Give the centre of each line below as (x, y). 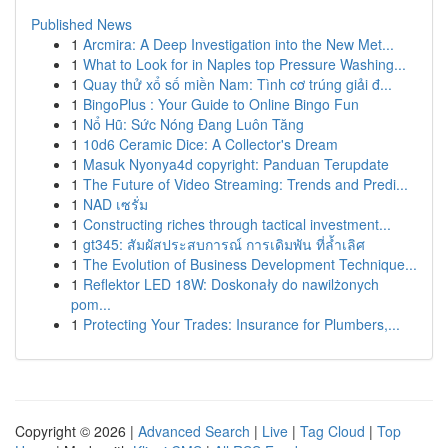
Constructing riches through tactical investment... (237, 224)
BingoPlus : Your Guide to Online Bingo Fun (221, 104)
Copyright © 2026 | (76, 431)
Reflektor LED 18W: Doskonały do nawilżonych (231, 284)
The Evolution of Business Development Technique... (250, 264)
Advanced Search (194, 431)
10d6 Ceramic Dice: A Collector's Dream (210, 144)
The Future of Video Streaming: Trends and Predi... (245, 184)
